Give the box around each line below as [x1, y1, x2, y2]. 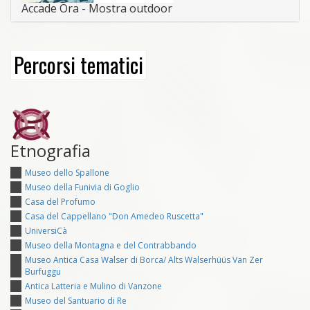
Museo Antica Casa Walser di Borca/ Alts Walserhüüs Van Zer [25, 253, 263, 266]
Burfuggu [25, 265, 61, 277]
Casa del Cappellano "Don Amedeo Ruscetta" [25, 210, 203, 222]
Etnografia [10, 138, 91, 162]
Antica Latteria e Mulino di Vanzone [25, 280, 162, 292]
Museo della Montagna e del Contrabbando [25, 239, 197, 251]
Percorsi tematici [14, 48, 143, 80]
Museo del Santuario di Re [25, 294, 127, 307]
